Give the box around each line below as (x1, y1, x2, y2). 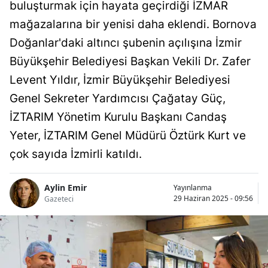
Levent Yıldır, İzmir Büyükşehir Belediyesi (10, 72, 230, 87)
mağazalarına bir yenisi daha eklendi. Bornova (10, 17, 257, 31)
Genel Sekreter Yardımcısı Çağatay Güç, (10, 91, 226, 105)
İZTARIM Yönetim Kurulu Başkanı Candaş (10, 109, 227, 124)
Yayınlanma (173, 182, 212, 193)
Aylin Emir (44, 182, 87, 194)
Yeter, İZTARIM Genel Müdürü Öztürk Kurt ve (10, 128, 246, 142)
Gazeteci (44, 194, 74, 205)
